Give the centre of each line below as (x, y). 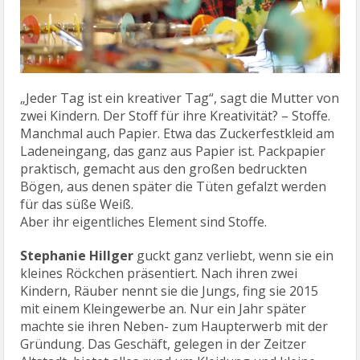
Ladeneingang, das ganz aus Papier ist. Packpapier (173, 151)
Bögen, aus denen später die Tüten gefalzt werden (174, 187)
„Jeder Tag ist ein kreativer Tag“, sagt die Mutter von (180, 98)
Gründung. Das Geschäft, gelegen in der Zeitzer (164, 344)
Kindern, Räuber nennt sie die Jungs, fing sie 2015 (170, 291)
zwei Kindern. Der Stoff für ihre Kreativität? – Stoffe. (176, 116)
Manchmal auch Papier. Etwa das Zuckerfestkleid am (178, 134)
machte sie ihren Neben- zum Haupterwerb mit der (174, 327)
